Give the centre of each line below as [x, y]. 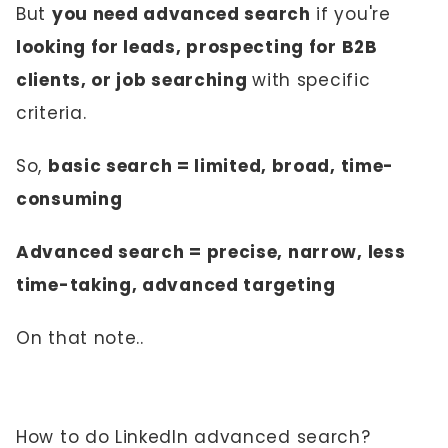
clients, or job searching [134, 80]
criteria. [51, 113]
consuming [69, 199]
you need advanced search [181, 14]
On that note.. [80, 338]
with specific [311, 80]
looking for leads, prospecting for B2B [197, 47]
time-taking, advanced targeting [176, 285]
